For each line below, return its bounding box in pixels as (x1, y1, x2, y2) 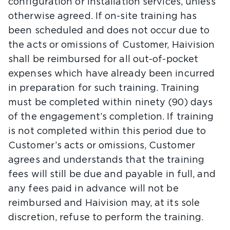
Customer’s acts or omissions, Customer (8, 141, 195, 150)
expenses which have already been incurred (8, 69, 215, 79)
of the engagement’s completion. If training (8, 112, 214, 122)
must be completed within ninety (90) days (8, 98, 213, 107)
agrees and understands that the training (8, 156, 205, 165)
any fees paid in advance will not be (8, 184, 179, 194)
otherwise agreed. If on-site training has (8, 12, 197, 21)
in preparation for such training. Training (8, 84, 200, 93)
